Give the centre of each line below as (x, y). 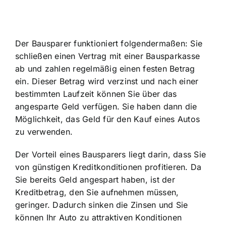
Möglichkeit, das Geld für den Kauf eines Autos (108, 119)
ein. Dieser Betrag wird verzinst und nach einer (107, 81)
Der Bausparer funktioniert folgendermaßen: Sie (109, 43)
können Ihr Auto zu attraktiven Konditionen (99, 217)
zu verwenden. (44, 131)
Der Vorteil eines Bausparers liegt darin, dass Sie (110, 154)
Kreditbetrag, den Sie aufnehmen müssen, (97, 192)
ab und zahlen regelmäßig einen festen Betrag (105, 68)
